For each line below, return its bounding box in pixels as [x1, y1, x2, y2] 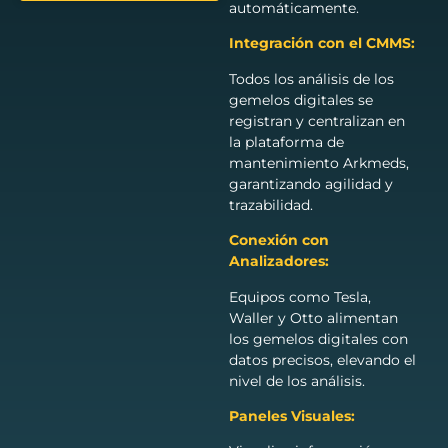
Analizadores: [228, 252, 329, 271]
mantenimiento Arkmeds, [228, 153, 409, 172]
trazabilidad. [228, 195, 313, 214]
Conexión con [228, 231, 329, 250]
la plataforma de [228, 132, 344, 151]
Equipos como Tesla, [228, 287, 371, 306]
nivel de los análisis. [228, 371, 365, 390]
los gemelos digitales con [228, 329, 408, 348]
